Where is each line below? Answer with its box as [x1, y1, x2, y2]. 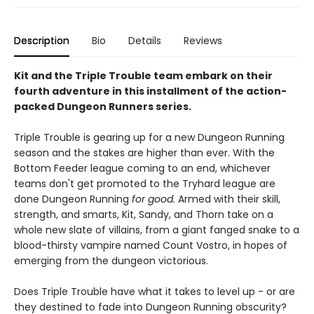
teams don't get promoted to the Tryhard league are [14, 177, 275, 191]
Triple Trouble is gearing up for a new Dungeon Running [14, 130, 285, 145]
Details [128, 34, 161, 48]
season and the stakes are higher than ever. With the [14, 146, 275, 161]
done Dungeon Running [14, 192, 132, 207]
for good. [132, 192, 175, 207]
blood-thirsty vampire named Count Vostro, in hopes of [14, 238, 287, 253]
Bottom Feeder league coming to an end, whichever [14, 161, 271, 176]
